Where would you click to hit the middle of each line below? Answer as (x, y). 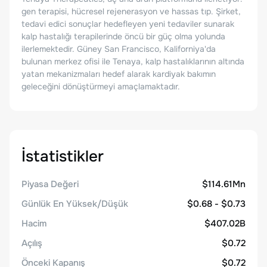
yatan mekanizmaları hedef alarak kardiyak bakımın (119, 74)
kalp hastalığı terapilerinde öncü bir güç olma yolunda (123, 36)
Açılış (32, 243)
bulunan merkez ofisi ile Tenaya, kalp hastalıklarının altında (133, 61)
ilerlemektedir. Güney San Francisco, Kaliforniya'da (119, 49)
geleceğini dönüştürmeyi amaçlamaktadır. (101, 86)
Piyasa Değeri (50, 184)
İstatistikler (63, 156)
